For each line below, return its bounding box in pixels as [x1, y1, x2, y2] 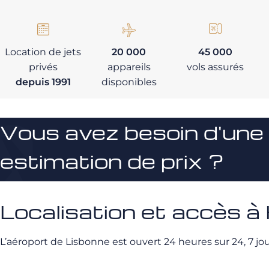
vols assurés [186, 61, 244, 73]
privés [28, 61, 58, 73]
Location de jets [5, 46, 82, 58]
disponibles [101, 76, 157, 88]
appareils [107, 61, 151, 73]
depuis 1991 [15, 76, 71, 88]
